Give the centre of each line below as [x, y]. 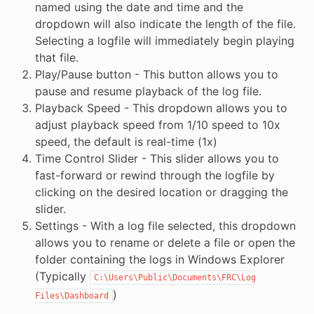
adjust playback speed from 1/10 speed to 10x [157, 125]
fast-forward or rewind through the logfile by [155, 176]
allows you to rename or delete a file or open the [165, 243]
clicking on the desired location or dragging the [161, 192]
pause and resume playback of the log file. [148, 91]
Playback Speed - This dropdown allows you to [161, 108]
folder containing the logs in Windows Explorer [159, 260]
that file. [56, 58]
